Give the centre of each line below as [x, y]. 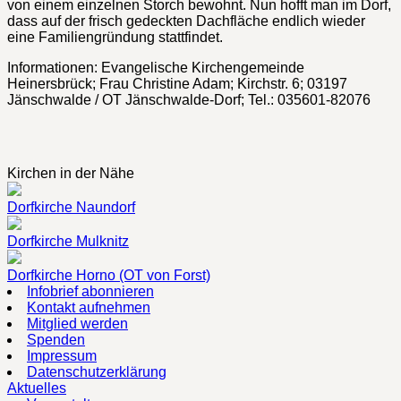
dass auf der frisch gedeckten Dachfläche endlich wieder [186, 21]
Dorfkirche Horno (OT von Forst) [109, 275]
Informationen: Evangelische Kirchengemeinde [156, 67]
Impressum [62, 355]
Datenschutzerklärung [97, 371]
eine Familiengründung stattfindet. [115, 37]
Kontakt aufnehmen [89, 307]
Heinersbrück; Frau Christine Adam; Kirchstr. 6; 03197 [177, 83]
